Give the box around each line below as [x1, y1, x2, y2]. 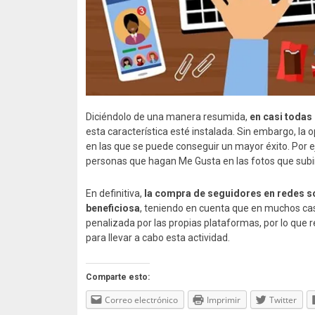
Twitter [269, 293, 297, 306]
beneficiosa [86, 202, 140, 214]
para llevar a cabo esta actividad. [86, 231, 230, 243]
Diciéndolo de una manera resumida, [86, 110, 250, 122]
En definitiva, [86, 187, 144, 199]
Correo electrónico [105, 293, 178, 306]
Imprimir [207, 293, 240, 306]
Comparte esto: [86, 271, 150, 282]
